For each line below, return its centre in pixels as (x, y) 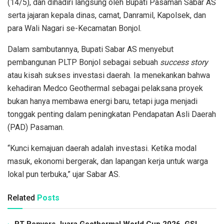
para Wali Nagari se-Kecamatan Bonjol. (74, 28)
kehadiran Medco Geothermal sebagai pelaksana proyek (105, 88)
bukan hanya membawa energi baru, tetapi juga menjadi (102, 101)
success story (184, 62)
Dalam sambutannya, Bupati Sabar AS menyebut (90, 49)
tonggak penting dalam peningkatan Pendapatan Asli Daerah (112, 114)
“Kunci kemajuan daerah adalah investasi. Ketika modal (102, 148)
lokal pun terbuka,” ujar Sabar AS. (64, 174)
